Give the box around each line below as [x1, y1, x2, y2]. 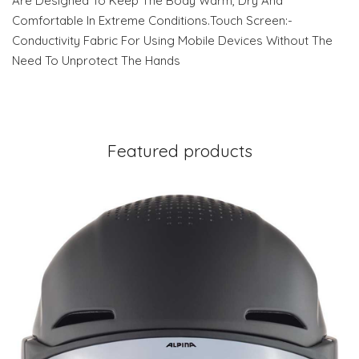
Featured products [107, 140, 252, 162]
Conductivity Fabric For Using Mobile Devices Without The [12, 33, 333, 49]
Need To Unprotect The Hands [12, 53, 180, 69]
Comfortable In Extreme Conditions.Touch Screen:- [12, 13, 292, 29]
